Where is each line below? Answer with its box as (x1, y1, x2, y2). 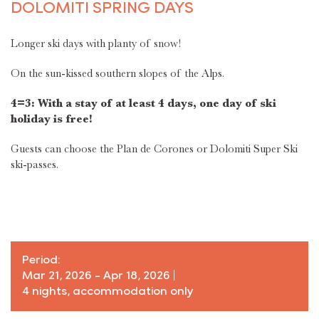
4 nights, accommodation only (22, 283, 194, 300)
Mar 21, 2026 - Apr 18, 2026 (22, 268, 173, 285)
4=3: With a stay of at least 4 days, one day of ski (11, 97, 276, 110)
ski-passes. (11, 158, 61, 171)
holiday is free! (11, 113, 93, 125)
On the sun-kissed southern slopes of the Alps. (11, 67, 224, 80)
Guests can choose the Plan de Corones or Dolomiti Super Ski (11, 142, 298, 155)
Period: (22, 252, 60, 269)
